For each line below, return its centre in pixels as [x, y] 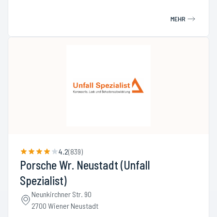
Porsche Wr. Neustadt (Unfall [85, 165]
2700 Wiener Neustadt [65, 206]
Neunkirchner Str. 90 [62, 194]
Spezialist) [43, 180]
